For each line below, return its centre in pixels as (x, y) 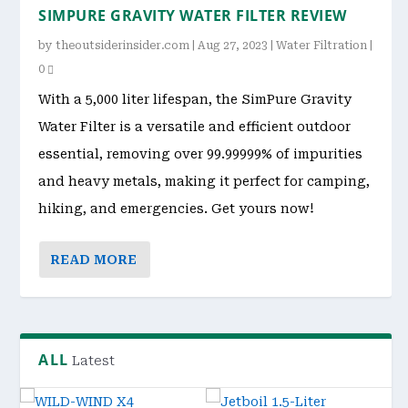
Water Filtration (322, 46)
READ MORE (94, 260)
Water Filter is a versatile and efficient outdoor (195, 127)
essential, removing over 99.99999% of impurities (201, 154)
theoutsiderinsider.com (123, 46)
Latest (94, 361)
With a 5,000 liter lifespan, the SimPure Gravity (195, 100)
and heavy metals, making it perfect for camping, (204, 182)
